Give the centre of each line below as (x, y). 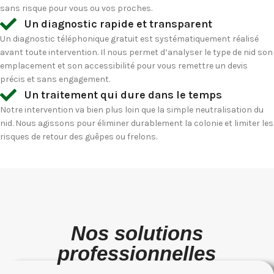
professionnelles (137, 253)
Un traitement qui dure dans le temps (123, 95)
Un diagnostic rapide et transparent (118, 24)
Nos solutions (137, 233)
